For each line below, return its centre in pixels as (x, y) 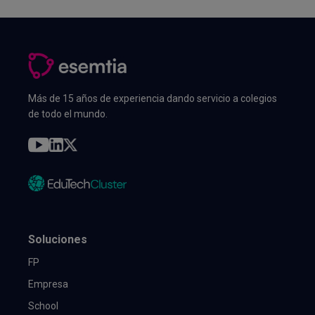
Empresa (48, 284)
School (43, 306)
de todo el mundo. (68, 114)
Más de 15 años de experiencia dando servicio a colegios (153, 98)
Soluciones (58, 240)
